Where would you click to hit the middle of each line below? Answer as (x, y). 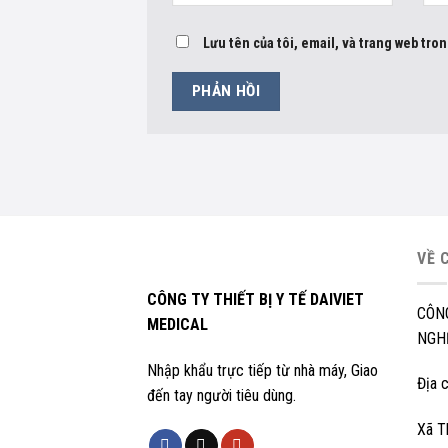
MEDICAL (177, 325)
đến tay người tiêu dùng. (221, 395)
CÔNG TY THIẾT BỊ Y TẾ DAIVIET (255, 300)
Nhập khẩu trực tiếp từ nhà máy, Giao (262, 370)
